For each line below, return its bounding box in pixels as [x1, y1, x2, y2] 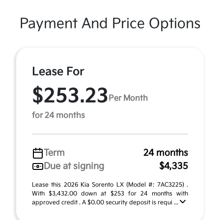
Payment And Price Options [19, 16, 201, 32]
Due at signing [44, 161, 104, 171]
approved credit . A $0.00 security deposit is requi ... [32, 199, 180, 206]
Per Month [109, 93, 148, 103]
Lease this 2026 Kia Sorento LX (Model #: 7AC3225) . [32, 181, 188, 189]
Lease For [32, 65, 84, 79]
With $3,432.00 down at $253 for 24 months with [32, 190, 188, 197]
